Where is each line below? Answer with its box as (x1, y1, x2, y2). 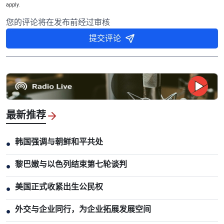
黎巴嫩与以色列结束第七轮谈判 (15, 159, 127, 169)
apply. (6, 1, 20, 7)
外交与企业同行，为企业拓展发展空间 (15, 204, 151, 214)
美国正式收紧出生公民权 (15, 181, 103, 191)
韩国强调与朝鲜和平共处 (15, 136, 103, 146)
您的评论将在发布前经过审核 (6, 17, 110, 27)
